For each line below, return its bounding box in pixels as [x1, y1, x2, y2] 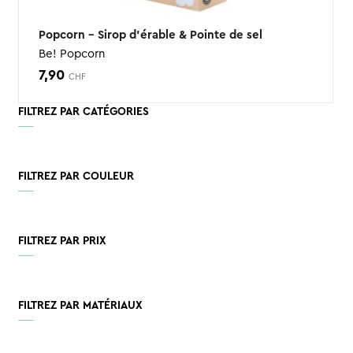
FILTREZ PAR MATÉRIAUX [17, 299, 143, 311]
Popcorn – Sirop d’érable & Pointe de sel [38, 28, 262, 41]
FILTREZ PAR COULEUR [17, 170, 134, 182]
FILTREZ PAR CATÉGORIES [17, 106, 149, 117]
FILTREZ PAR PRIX [17, 235, 106, 247]
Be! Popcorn [38, 47, 105, 60]
